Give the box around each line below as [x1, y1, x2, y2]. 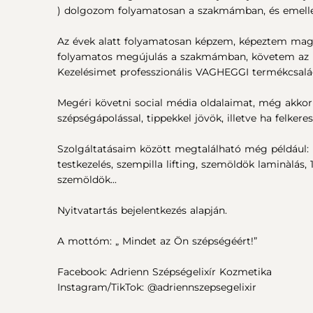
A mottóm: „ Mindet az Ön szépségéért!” [57, 235, 257, 247]
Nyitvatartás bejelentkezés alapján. [57, 204, 227, 217]
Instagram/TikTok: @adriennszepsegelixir [57, 281, 256, 293]
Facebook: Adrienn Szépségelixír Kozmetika [57, 265, 272, 278]
